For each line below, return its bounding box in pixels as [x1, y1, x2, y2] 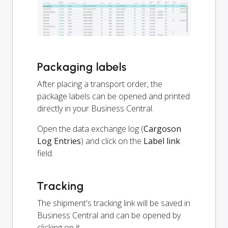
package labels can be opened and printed [37, 91, 190, 102]
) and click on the [81, 135, 144, 147]
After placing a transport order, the [37, 78, 162, 90]
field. [37, 148, 53, 159]
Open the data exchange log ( [37, 123, 144, 134]
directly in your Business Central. [37, 103, 154, 114]
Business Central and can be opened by [37, 210, 181, 221]
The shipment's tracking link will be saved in [37, 197, 190, 209]
